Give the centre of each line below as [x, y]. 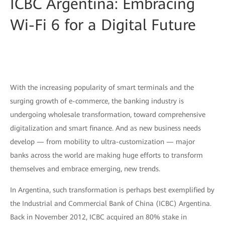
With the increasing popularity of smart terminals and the [102, 87]
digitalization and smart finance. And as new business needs [105, 128]
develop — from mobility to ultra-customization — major [102, 142]
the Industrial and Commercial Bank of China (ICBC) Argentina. [111, 203]
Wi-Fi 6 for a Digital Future [103, 25]
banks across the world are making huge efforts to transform [106, 155]
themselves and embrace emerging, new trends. [85, 169]
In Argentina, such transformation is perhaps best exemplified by [112, 190]
